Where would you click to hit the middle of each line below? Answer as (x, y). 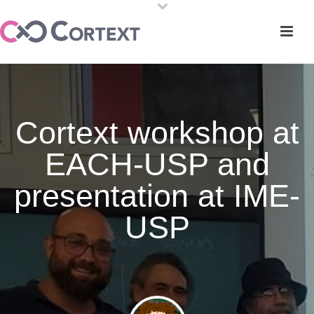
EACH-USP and (157, 165)
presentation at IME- (157, 196)
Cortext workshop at (157, 133)
